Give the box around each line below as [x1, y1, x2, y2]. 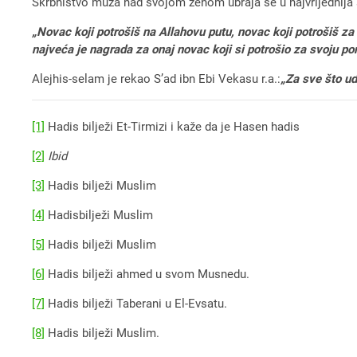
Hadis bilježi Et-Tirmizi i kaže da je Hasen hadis [45, 120, 300, 135]
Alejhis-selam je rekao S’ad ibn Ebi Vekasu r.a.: [32, 71, 281, 86]
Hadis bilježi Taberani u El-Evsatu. [45, 296, 228, 312]
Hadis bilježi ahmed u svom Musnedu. [45, 267, 250, 282]
